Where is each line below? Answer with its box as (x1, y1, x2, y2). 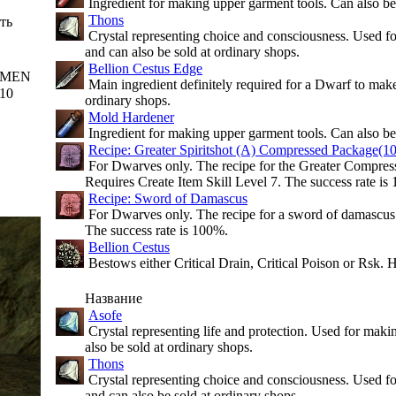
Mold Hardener (88, 110, 174, 125)
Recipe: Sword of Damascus (88, 191, 247, 206)
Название (85, 291, 142, 306)
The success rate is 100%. (85, 223, 228, 238)
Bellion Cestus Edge (88, 61, 202, 76)
